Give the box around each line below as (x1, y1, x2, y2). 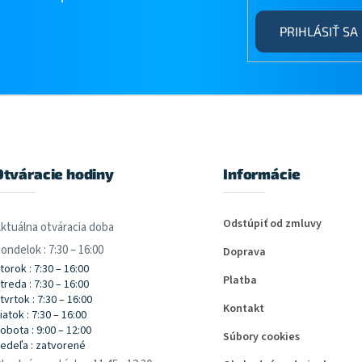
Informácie (223, 164, 301, 183)
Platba (223, 271, 258, 288)
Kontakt (223, 300, 265, 317)
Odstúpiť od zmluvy (223, 215, 322, 232)
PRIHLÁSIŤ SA (279, 23, 358, 40)
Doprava (223, 243, 267, 260)
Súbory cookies (223, 328, 301, 345)
